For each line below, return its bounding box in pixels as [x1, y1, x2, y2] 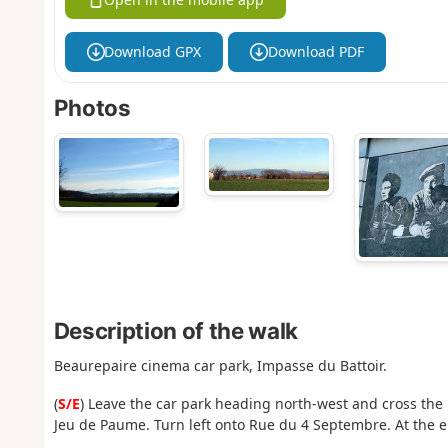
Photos [53, 94, 131, 122]
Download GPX [104, 42, 202, 62]
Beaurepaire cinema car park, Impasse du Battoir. [53, 355, 387, 375]
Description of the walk [53, 316, 298, 344]
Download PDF [267, 42, 364, 62]
